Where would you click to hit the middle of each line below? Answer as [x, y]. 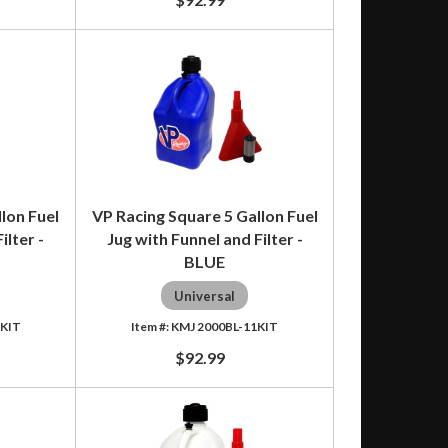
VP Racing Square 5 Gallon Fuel [204, 215]
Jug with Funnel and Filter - [204, 238]
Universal [205, 295]
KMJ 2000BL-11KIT [225, 326]
